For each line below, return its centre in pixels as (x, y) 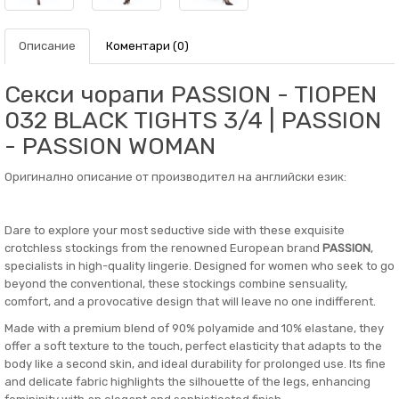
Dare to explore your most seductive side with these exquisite (175, 230)
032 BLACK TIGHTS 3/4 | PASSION (193, 120)
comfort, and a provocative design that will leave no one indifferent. (190, 301)
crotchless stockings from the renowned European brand (163, 248)
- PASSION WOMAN (110, 146)
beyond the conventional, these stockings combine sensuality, (176, 284)
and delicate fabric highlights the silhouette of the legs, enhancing (187, 382)
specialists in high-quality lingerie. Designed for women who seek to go (199, 266)
